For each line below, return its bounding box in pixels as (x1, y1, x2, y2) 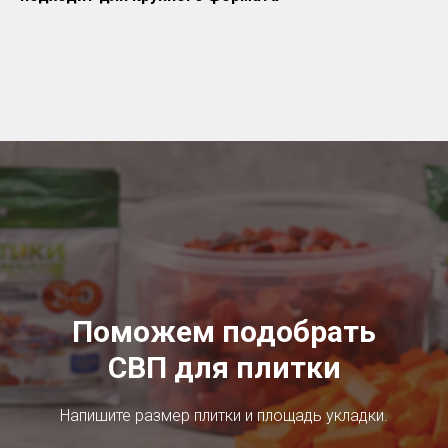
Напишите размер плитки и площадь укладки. (60, 406, 388, 425)
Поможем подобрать (72, 314, 376, 349)
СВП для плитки (107, 350, 341, 385)
